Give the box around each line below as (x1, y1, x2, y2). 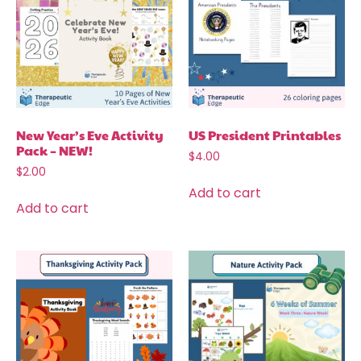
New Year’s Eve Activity (16, 126, 164, 145)
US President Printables (189, 126, 341, 145)
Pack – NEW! (16, 141, 93, 160)
